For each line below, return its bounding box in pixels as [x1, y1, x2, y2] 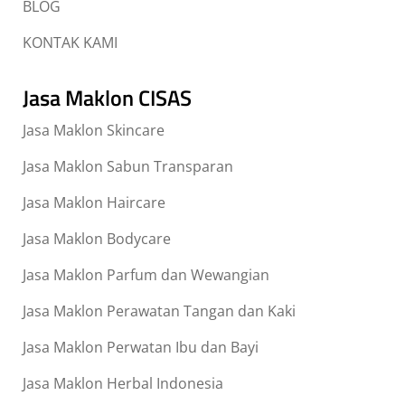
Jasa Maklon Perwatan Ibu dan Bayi [23, 337, 259, 358]
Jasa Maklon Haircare [23, 193, 165, 213]
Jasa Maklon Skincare [23, 120, 165, 141]
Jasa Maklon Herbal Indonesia [23, 373, 223, 394]
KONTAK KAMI [23, 33, 118, 53]
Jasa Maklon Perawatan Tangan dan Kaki [23, 301, 296, 322]
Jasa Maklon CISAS [23, 81, 192, 115]
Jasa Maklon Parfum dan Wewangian [23, 265, 269, 286]
